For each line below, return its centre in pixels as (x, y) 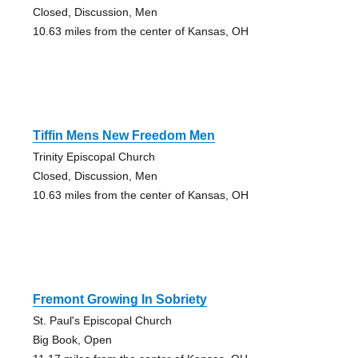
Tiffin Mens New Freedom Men (123, 135)
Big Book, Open (72, 339)
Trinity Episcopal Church (93, 156)
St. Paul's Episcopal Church (102, 320)
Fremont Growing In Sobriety (119, 299)
